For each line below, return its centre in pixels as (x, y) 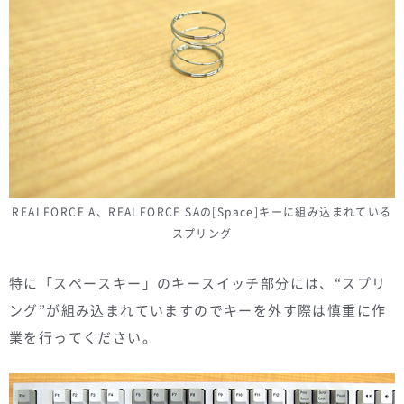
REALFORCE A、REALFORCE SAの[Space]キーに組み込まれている (202, 212)
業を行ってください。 (83, 338)
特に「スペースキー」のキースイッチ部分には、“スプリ (198, 284)
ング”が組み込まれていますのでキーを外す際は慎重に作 (198, 311)
